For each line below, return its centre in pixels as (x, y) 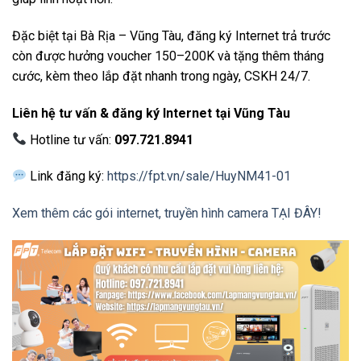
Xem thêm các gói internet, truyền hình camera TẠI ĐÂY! (167, 214)
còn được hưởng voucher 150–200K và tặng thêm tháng (168, 56)
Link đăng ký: (67, 176)
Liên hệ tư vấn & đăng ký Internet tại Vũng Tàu (151, 113)
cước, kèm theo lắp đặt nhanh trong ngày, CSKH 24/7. (161, 76)
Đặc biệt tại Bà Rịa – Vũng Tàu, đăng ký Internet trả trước (171, 35)
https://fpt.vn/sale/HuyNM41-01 (199, 176)
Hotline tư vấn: (71, 139)
